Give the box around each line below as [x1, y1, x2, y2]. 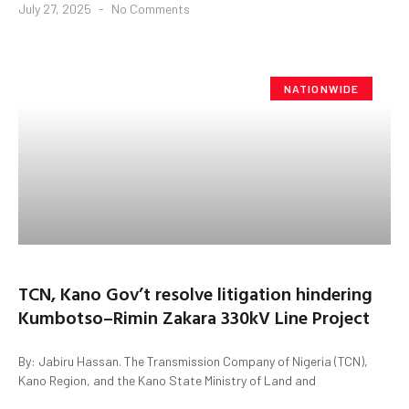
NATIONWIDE [283, 81, 360, 95]
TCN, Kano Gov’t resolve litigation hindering [18, 278, 372, 307]
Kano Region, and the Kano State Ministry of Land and [18, 372, 316, 388]
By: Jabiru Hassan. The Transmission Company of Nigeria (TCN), [18, 352, 368, 369]
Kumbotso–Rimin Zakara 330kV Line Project [18, 302, 370, 330]
